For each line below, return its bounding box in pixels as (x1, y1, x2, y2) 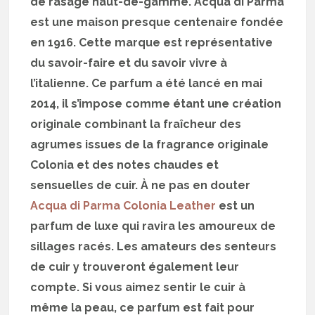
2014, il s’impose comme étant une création (30, 97, 282, 111)
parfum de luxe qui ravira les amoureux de (30, 219, 276, 233)
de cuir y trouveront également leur (30, 260, 240, 274)
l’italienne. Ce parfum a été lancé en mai (30, 77, 263, 91)
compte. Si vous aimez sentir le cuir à (30, 281, 246, 295)
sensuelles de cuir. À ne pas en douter (30, 179, 251, 193)
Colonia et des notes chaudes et (30, 158, 219, 172)
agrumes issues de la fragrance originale (30, 138, 269, 152)
